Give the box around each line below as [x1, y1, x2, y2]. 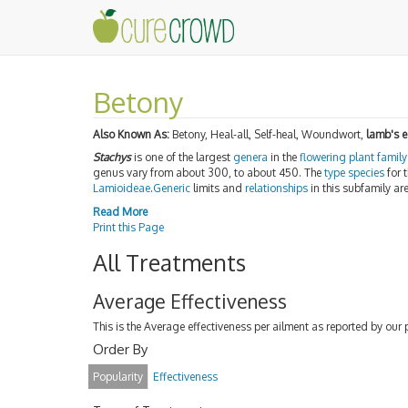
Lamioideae [93, 181, 150, 195]
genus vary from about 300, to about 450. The [93, 166, 324, 179]
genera [233, 150, 268, 164]
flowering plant [300, 150, 374, 164]
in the [268, 150, 300, 164]
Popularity [93, 370, 143, 383]
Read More [93, 204, 148, 219]
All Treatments [93, 247, 246, 277]
